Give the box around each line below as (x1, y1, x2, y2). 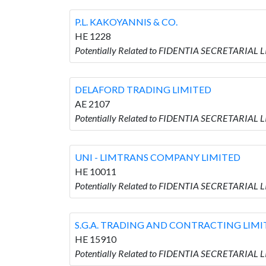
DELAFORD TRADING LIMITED (75, 83, 211, 95)
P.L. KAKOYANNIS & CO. (75, 15, 178, 27)
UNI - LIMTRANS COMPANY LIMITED (75, 151, 240, 163)
